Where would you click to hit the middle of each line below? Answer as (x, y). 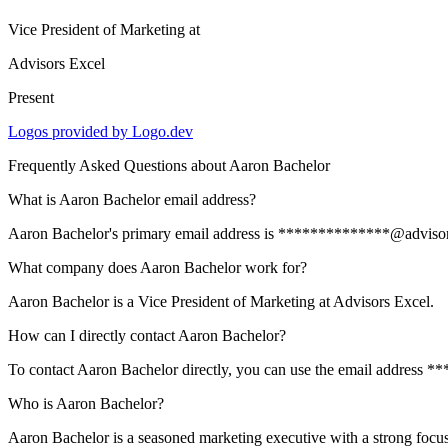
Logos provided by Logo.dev (100, 131)
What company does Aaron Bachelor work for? (157, 267)
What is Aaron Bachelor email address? (132, 199)
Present (31, 97)
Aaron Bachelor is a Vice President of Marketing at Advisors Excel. (221, 301)
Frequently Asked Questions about (118, 165)
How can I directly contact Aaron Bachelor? (147, 335)
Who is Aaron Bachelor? (86, 403)
